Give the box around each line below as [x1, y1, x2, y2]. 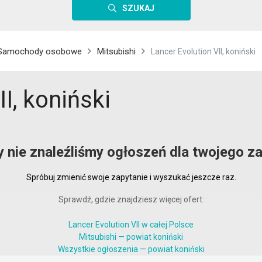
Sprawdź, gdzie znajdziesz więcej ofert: [58, 195, 204, 204]
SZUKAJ [122, 4, 154, 13]
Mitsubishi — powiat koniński [79, 232, 183, 242]
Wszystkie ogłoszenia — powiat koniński [57, 244, 205, 254]
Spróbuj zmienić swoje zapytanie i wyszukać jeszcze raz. [26, 173, 236, 182]
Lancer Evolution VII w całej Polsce [68, 220, 194, 229]
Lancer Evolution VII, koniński [151, 47, 256, 56]
